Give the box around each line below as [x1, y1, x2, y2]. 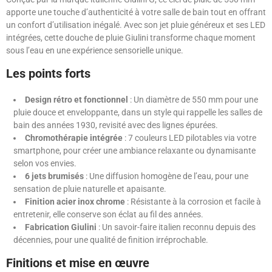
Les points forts [6, 66, 90, 81]
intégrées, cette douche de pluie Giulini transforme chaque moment [6, 33, 256, 43]
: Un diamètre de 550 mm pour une [128, 95, 258, 105]
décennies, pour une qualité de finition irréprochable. [13, 235, 208, 245]
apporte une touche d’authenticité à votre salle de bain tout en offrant [6, 7, 266, 18]
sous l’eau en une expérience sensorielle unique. [6, 46, 183, 56]
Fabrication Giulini [25, 222, 97, 233]
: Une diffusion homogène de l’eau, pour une [84, 171, 248, 182]
